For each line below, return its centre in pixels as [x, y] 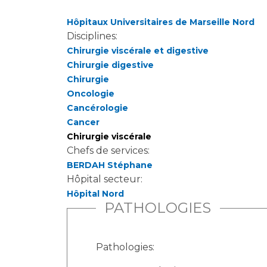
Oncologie [91, 94]
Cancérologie [97, 108]
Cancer [83, 122]
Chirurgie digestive [110, 65]
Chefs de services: [109, 150]
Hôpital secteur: [106, 179]
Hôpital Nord [95, 194]
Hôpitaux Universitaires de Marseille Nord [161, 22]
